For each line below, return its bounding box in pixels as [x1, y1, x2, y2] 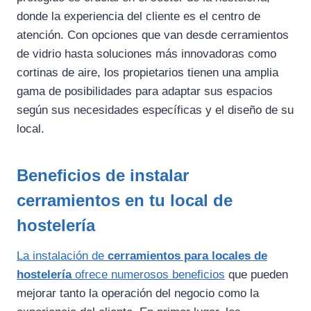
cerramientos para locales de [108, 249, 267, 262]
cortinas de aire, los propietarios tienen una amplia [17, 65, 278, 79]
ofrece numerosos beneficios [72, 267, 225, 281]
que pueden [225, 267, 288, 281]
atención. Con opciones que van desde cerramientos [17, 28, 289, 42]
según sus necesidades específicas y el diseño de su [17, 103, 294, 117]
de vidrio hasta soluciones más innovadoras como [17, 47, 276, 60]
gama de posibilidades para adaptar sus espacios [17, 84, 273, 98]
